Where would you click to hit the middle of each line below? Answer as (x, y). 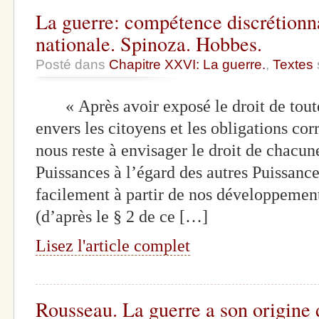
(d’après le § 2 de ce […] (122, 217)
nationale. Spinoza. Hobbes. (149, 44)
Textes (293, 65)
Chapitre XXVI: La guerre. (187, 65)
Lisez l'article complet (113, 245)
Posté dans (72, 65)
